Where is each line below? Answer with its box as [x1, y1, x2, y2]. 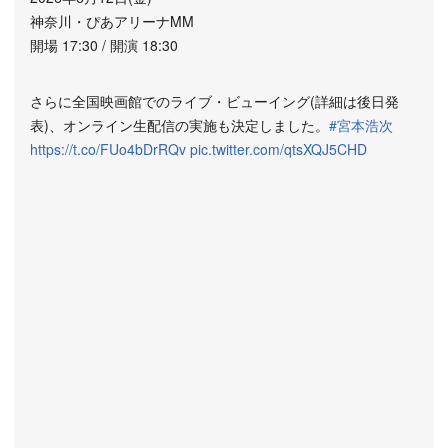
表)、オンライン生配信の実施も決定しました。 [30, 115, 329, 135]
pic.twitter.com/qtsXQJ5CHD [190, 139, 367, 159]
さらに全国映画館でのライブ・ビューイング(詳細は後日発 [30, 91, 399, 111]
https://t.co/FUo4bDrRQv [30, 139, 186, 159]
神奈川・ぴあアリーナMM [30, 11, 194, 31]
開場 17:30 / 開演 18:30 [30, 35, 178, 55]
